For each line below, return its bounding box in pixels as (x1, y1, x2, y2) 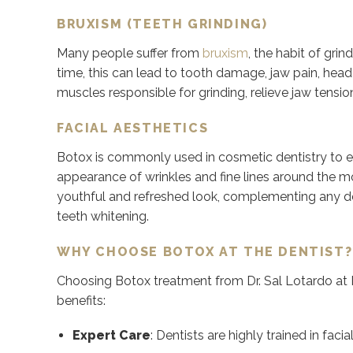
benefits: (57, 293, 106, 308)
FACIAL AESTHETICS (57, 121, 209, 136)
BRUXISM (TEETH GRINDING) (57, 17, 268, 32)
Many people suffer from (57, 46, 203, 61)
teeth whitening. (57, 209, 149, 224)
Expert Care (72, 328, 150, 343)
